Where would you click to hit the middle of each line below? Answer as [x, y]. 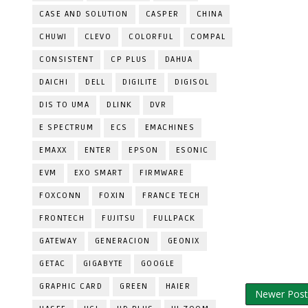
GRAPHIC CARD [71, 286]
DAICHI [54, 82]
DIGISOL [192, 82]
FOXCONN [60, 196]
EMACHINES [169, 128]
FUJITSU [119, 218]
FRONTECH [62, 218]
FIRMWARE [162, 173]
